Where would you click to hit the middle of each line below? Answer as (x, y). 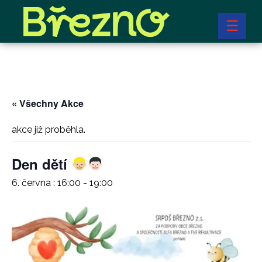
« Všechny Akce (48, 103)
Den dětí (42, 164)
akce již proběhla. (49, 130)
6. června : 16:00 (46, 183)
